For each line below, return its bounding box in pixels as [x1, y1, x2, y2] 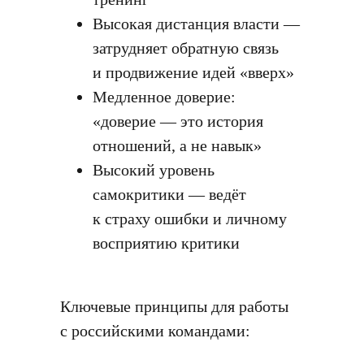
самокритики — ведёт [93, 185, 246, 203]
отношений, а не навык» [93, 136, 262, 154]
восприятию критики [93, 234, 240, 252]
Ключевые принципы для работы [60, 297, 288, 315]
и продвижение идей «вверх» [93, 63, 294, 81]
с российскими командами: [60, 322, 250, 340]
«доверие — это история [93, 112, 263, 130]
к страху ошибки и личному [93, 210, 287, 227]
